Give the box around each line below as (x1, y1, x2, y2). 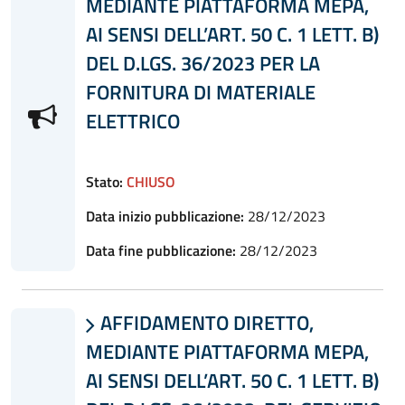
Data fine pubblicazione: (85, 239, 236, 261)
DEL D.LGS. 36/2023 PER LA (85, 48, 320, 78)
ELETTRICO (85, 106, 180, 136)
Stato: (85, 170, 123, 193)
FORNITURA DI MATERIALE (85, 77, 316, 107)
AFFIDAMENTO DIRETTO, (95, 307, 314, 337)
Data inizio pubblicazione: (85, 204, 244, 227)
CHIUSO (126, 170, 175, 193)
